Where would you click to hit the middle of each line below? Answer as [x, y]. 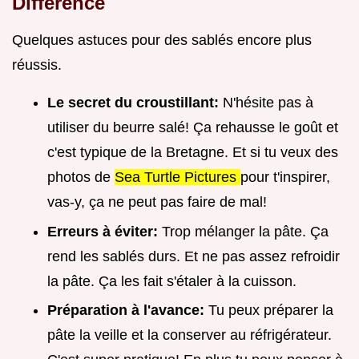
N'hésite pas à [268, 103]
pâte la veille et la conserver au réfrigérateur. [190, 335]
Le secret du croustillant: [135, 103]
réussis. [37, 65]
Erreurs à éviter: [105, 231]
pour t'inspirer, [285, 177]
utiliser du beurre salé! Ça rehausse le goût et [193, 128]
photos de [81, 177]
